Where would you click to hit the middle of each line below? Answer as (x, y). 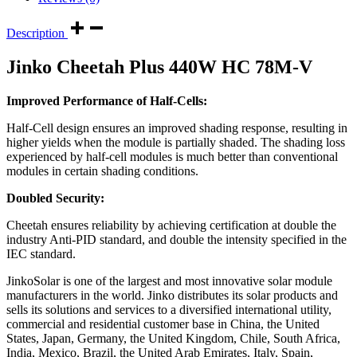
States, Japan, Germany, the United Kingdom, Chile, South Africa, (173, 338)
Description (37, 33)
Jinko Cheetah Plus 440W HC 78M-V (159, 67)
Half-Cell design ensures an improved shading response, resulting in (177, 127)
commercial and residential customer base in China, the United (163, 324)
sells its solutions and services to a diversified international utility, (169, 309)
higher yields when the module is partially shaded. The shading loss (176, 142)
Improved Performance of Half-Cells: (107, 100)
